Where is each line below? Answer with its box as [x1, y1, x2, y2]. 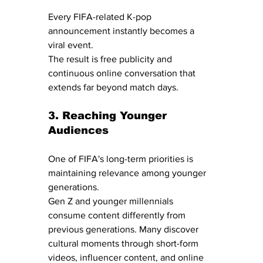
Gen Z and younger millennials [48, 195, 176, 206]
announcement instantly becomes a [48, 25, 197, 36]
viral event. [48, 39, 93, 50]
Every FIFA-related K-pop [48, 11, 154, 22]
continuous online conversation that [48, 68, 198, 78]
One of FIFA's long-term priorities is [48, 153, 195, 164]
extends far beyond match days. [48, 82, 178, 92]
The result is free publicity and [48, 53, 174, 64]
